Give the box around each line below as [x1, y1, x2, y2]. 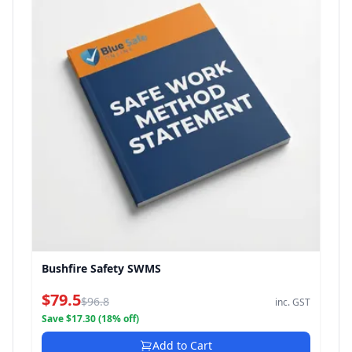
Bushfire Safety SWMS [42, 261, 161, 276]
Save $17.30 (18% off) [42, 312, 139, 325]
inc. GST [275, 295, 310, 309]
